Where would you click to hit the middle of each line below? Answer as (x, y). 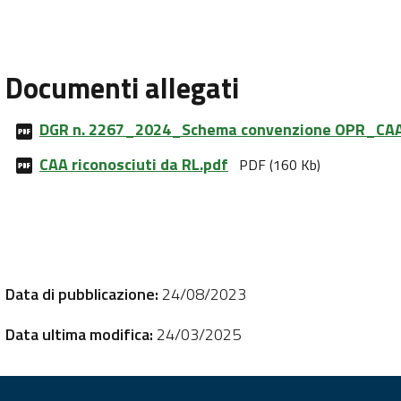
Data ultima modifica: (79, 335)
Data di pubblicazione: (82, 294)
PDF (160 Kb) (280, 164)
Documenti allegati (122, 88)
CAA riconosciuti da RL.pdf (134, 164)
